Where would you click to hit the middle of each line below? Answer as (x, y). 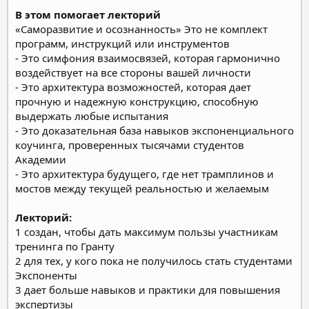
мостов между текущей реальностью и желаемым (142, 188)
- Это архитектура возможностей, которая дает (133, 87)
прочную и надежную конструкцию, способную (137, 101)
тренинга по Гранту (65, 246)
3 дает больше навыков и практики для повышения (148, 289)
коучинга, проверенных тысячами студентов (130, 144)
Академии (41, 159)
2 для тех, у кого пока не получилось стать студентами (154, 260)
